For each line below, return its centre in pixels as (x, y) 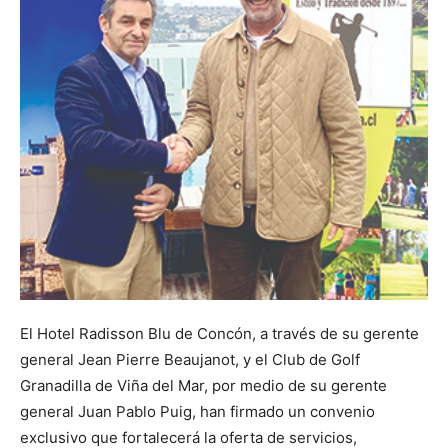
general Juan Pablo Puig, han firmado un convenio (197, 411)
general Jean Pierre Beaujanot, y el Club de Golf (190, 359)
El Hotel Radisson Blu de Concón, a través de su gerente (219, 333)
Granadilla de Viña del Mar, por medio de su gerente (203, 385)
